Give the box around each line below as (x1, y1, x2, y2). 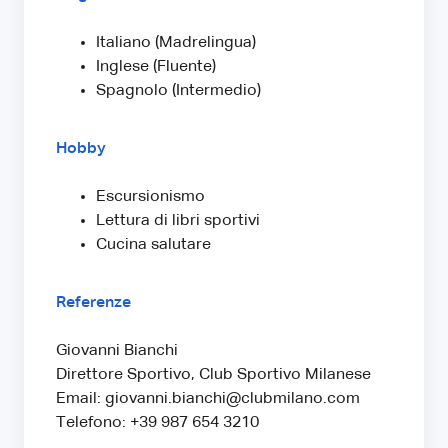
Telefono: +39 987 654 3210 (56, 414, 259, 431)
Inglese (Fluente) (96, 58, 216, 75)
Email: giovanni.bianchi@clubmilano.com (56, 390, 360, 407)
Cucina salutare (96, 236, 211, 253)
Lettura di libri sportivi (96, 212, 260, 229)
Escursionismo (96, 188, 205, 205)
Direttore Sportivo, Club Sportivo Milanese (56, 366, 371, 383)
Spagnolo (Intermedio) (96, 82, 261, 99)
